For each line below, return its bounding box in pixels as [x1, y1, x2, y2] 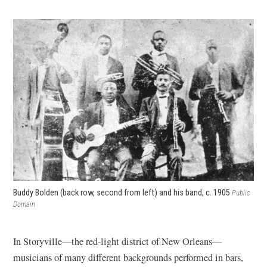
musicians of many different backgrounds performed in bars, [13, 251, 244, 265]
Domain [13, 200, 36, 209]
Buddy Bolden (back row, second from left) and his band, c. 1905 [13, 188, 231, 198]
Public [232, 188, 251, 198]
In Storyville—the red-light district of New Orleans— [13, 235, 222, 249]
